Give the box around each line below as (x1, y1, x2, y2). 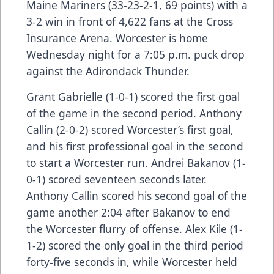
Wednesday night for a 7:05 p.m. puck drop (26, 46, 245, 62)
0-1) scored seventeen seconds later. (26, 171, 207, 187)
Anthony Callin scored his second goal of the (26, 188, 247, 203)
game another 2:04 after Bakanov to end (26, 204, 231, 220)
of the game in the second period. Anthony (26, 105, 242, 120)
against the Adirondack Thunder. (26, 63, 190, 78)
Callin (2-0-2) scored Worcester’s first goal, (26, 122, 234, 137)
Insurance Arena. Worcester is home (26, 30, 208, 45)
